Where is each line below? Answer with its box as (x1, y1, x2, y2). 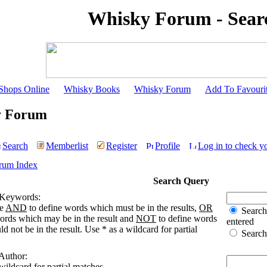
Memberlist (46, 141, 88, 151)
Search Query (153, 176, 209, 186)
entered (226, 216, 254, 226)
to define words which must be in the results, (27, 203, 199, 213)
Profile (155, 141, 180, 151)
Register (106, 141, 137, 151)
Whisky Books (64, 84, 120, 94)
